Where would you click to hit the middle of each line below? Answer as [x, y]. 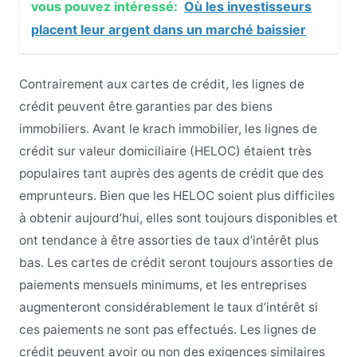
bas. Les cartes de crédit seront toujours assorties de [176, 263]
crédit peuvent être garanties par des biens [145, 107]
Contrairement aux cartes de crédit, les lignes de [161, 84]
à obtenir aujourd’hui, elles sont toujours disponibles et [178, 218]
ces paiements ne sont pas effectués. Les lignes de [167, 330]
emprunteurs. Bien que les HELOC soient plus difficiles [177, 196]
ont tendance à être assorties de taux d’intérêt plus [169, 241]
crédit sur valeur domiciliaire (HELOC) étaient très [165, 151]
